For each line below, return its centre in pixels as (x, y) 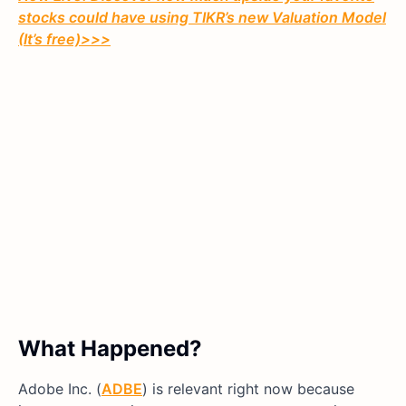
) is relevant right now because (248, 389)
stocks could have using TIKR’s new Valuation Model (202, 18)
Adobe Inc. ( (60, 389)
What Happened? (110, 349)
